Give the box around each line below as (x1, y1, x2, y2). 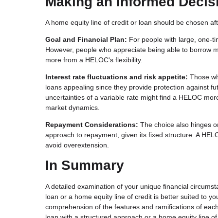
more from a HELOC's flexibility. (45, 56, 143, 64)
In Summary (45, 158, 124, 173)
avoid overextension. (45, 141, 109, 149)
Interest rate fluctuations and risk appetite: (45, 73, 188, 81)
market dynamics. (45, 104, 100, 112)
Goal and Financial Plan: (45, 36, 127, 44)
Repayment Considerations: (45, 121, 138, 129)
